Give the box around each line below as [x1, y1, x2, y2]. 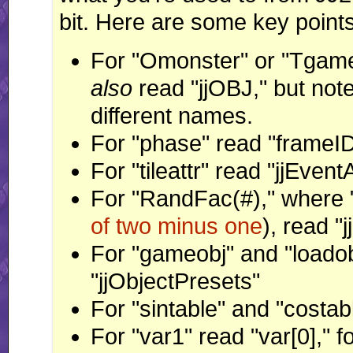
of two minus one [91, 214, 262, 240]
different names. [91, 103, 253, 129]
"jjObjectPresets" [91, 269, 260, 295]
